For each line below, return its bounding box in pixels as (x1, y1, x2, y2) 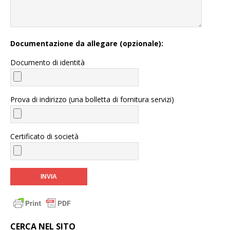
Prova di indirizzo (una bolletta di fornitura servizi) (10, 94, 174, 104)
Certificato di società (10, 131, 79, 141)
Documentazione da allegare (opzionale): (10, 39, 163, 48)
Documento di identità (10, 57, 85, 67)
